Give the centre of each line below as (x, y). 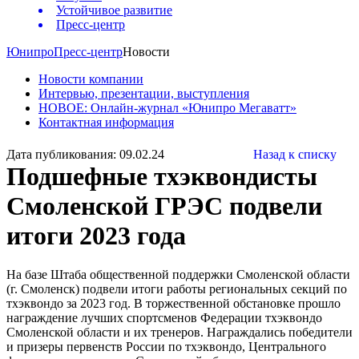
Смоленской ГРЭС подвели (164, 206)
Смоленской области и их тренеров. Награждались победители (179, 333)
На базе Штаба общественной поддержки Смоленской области (178, 275)
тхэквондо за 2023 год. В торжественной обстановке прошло (173, 304)
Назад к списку (295, 154)
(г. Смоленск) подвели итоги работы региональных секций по (177, 289)
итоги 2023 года (96, 235)
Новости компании (91, 79)
